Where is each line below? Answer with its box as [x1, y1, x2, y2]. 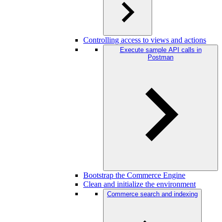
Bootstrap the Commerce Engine [83, 171, 185, 179]
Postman [148, 54, 173, 61]
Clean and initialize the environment [83, 180, 196, 188]
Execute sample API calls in [119, 46, 202, 54]
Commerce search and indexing [107, 190, 198, 198]
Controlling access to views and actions [83, 36, 206, 44]
